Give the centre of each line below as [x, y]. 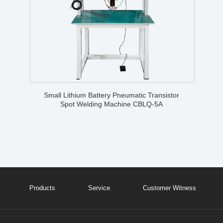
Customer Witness [169, 188]
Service [99, 188]
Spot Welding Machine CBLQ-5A [111, 104]
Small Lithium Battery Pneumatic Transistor [111, 95]
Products [42, 188]
